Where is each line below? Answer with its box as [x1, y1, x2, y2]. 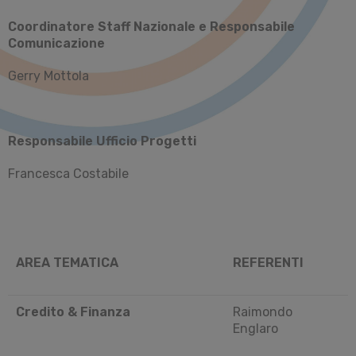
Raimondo [233, 304, 292, 319]
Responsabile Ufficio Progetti [8, 133, 196, 149]
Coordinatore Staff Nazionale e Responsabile [8, 18, 295, 34]
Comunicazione [8, 35, 105, 51]
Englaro [233, 320, 278, 336]
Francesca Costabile [8, 165, 129, 181]
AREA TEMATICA [16, 254, 118, 270]
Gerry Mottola [8, 68, 89, 83]
